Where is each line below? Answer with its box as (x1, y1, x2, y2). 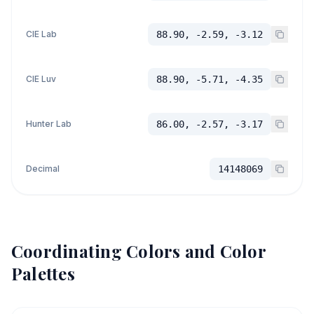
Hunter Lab (26, 118, 71, 129)
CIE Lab (26, 29, 57, 39)
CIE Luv (26, 74, 56, 84)
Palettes (11, 262, 75, 285)
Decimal (26, 163, 60, 174)
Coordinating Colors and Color (11, 240, 266, 262)
